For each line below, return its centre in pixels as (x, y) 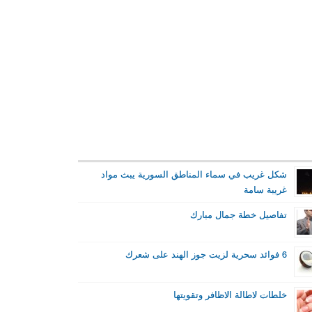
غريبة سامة (265, 190)
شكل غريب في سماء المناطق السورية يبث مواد (194, 174)
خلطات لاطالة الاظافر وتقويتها (230, 295)
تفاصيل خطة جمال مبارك (238, 214)
